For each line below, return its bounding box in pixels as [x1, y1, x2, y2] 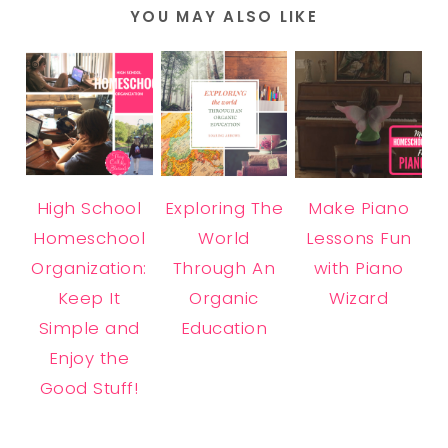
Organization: [31, 255, 147, 280]
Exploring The [164, 195, 284, 220]
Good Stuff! [39, 375, 139, 400]
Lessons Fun [305, 225, 412, 250]
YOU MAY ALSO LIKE [130, 5, 318, 27]
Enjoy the [48, 345, 130, 370]
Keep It [57, 285, 121, 310]
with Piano [313, 255, 404, 280]
